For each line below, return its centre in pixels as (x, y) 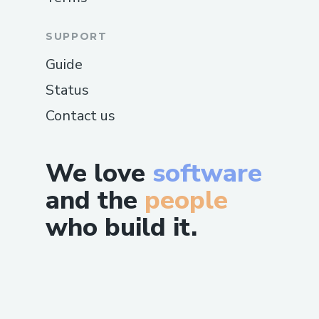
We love (99, 173)
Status (67, 90)
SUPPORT (77, 36)
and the (91, 200)
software (207, 173)
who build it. (121, 227)
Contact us (80, 115)
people (186, 200)
